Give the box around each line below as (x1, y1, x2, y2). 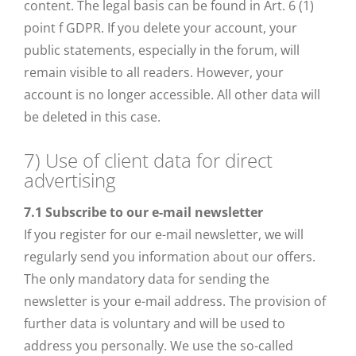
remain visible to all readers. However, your (24, 64, 284, 81)
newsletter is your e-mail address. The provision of (24, 292, 326, 310)
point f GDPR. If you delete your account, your (24, 19, 297, 37)
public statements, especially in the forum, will (24, 41, 300, 59)
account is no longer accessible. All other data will (24, 86, 320, 103)
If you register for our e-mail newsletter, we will (24, 226, 304, 243)
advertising (24, 167, 115, 193)
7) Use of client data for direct (24, 147, 273, 173)
